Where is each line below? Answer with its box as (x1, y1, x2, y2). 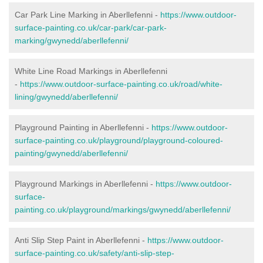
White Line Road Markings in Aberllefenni (15, 66, 167, 76)
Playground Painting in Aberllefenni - (15, 122, 151, 132)
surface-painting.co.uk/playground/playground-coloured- (15, 135, 223, 145)
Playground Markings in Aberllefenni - (15, 178, 156, 188)
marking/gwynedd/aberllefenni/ (15, 35, 129, 45)
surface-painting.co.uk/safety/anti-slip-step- (15, 248, 174, 258)
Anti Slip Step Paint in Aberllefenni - (15, 235, 147, 245)
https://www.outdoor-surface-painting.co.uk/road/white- (20, 79, 222, 89)
